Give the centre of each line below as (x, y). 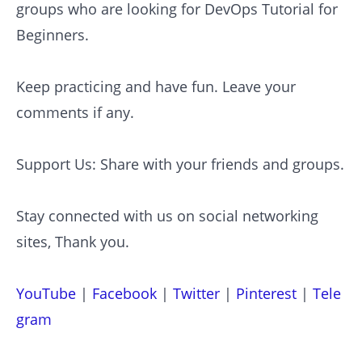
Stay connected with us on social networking (167, 216)
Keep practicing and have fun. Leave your (156, 87)
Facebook (124, 294)
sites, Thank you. (73, 242)
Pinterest (266, 294)
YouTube (46, 294)
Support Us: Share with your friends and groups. (180, 164)
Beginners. (53, 35)
